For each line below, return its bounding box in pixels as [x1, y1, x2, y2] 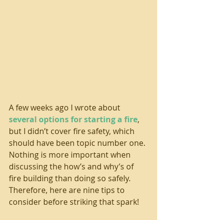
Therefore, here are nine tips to [9, 184, 127, 195]
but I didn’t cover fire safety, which [9, 125, 137, 137]
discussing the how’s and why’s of [9, 161, 136, 172]
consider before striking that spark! [9, 196, 139, 207]
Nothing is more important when [9, 149, 133, 160]
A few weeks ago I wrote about [9, 102, 122, 113]
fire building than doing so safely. [9, 172, 133, 184]
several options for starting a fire [9, 113, 137, 125]
